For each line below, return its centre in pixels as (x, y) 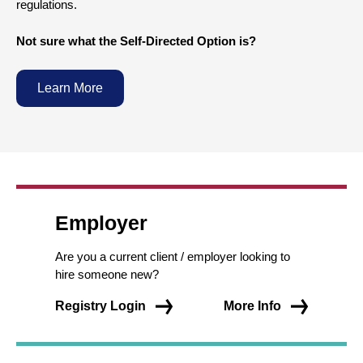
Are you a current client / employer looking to (173, 256)
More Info (254, 306)
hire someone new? (107, 274)
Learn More (70, 88)
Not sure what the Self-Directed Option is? (136, 41)
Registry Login (102, 306)
